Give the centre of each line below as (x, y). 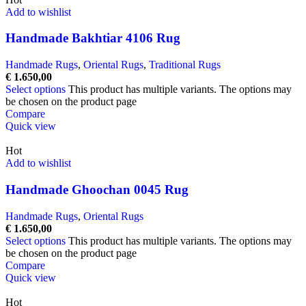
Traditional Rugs (185, 65)
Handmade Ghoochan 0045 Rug (97, 189)
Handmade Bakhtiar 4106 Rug (93, 38)
